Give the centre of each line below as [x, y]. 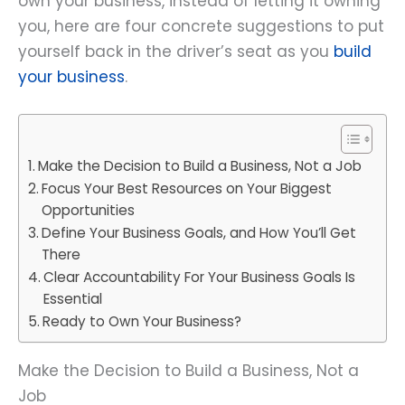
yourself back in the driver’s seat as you [176, 51]
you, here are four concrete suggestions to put [201, 26]
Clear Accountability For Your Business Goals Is [200, 277]
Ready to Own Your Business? [142, 321]
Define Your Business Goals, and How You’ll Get [199, 232]
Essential [73, 298]
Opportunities [89, 210]
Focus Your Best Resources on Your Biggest [187, 188]
